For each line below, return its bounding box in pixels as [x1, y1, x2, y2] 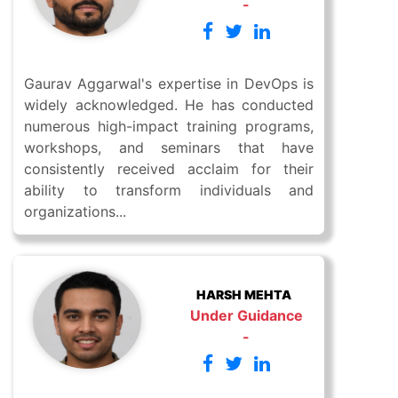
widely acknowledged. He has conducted [24, 96, 314, 115]
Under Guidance [189, 306, 303, 325]
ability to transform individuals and [24, 181, 314, 200]
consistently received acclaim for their [24, 160, 314, 179]
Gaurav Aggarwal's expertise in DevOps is [24, 75, 314, 93]
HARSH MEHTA [195, 286, 291, 302]
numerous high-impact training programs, [24, 117, 314, 136]
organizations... [24, 203, 126, 221]
